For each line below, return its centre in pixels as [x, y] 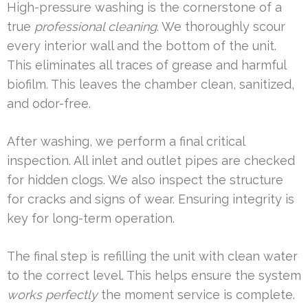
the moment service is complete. [196, 295]
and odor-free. [49, 104]
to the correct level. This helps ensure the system [154, 276]
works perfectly [52, 295]
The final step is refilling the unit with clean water [152, 256]
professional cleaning [96, 27]
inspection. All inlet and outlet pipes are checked [151, 161]
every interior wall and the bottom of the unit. [142, 46]
